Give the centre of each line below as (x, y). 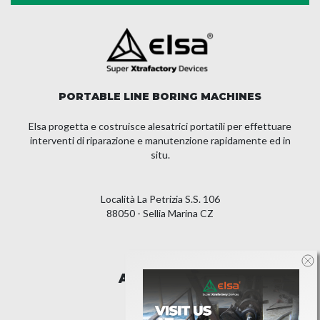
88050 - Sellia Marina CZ (160, 214)
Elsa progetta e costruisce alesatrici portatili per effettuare (160, 126)
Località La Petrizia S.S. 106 (160, 199)
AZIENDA (151, 279)
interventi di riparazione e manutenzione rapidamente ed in (160, 141)
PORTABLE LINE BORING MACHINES (160, 97)
